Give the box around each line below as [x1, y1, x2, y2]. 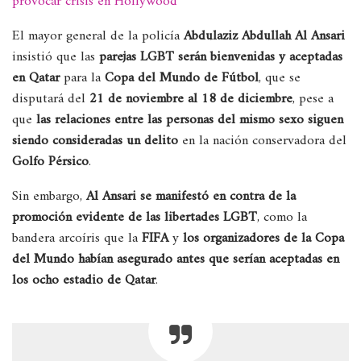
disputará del [12, 86, 89, 111]
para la [64, 65, 105, 90]
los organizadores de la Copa [183, 226, 344, 251]
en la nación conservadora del [182, 128, 346, 153]
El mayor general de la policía [12, 23, 184, 48]
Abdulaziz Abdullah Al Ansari [184, 23, 345, 48]
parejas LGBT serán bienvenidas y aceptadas [99, 44, 342, 69]
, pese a [293, 86, 334, 111]
